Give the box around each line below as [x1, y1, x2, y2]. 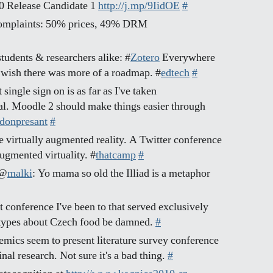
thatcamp [96, 149, 136, 162]
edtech [161, 66, 190, 80]
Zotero [130, 51, 160, 65]
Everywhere [160, 51, 215, 65]
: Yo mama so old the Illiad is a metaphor [32, 167, 210, 180]
